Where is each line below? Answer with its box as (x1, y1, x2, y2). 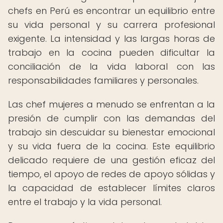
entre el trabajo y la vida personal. (8, 196, 162, 208)
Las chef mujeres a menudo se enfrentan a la (8, 98, 215, 111)
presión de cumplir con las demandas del (8, 112, 215, 124)
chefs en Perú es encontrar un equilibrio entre (8, 4, 215, 17)
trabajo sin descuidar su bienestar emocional (8, 126, 215, 138)
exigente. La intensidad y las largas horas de (8, 32, 215, 45)
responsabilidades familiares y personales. (8, 74, 199, 87)
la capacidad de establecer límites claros (8, 182, 215, 194)
